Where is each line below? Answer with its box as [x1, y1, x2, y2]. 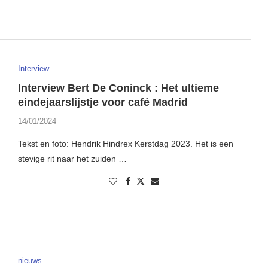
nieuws [17, 256, 42, 266]
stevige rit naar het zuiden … [17, 153, 127, 163]
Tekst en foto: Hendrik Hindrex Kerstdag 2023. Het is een [17, 138, 233, 148]
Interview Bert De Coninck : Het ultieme [17, 81, 219, 94]
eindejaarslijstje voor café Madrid [17, 96, 188, 108]
